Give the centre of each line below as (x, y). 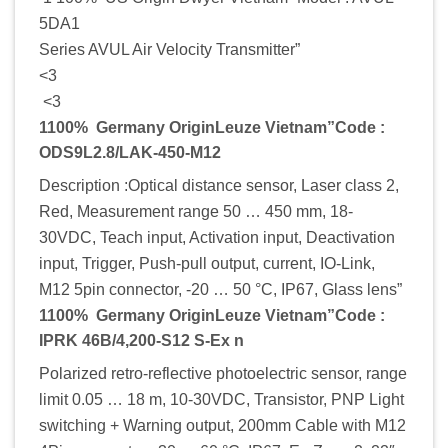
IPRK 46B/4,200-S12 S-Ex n (141, 340)
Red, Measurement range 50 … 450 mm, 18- (196, 211)
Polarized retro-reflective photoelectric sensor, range (223, 373)
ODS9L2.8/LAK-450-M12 (132, 152)
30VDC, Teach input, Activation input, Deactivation (217, 237)
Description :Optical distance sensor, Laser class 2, (219, 185)
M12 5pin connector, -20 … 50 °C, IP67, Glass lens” (220, 289)
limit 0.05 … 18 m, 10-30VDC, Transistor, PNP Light (221, 399)
